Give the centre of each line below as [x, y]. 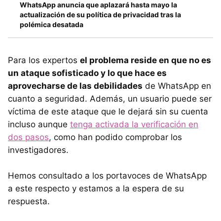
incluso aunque [39, 125]
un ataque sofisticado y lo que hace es [87, 73]
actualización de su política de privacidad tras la [100, 15]
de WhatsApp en [177, 86]
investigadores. [38, 150]
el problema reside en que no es [146, 60]
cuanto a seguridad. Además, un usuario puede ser [110, 99]
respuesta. [29, 202]
